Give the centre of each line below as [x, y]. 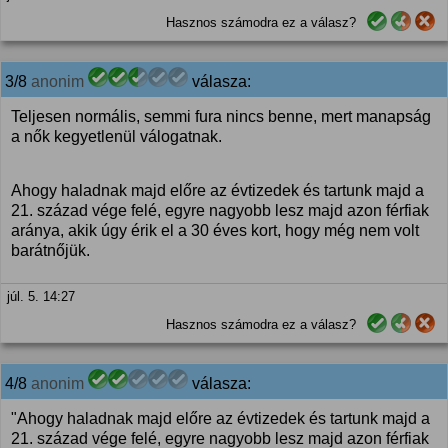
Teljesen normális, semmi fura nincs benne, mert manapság [221, 116]
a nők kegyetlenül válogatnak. [116, 136]
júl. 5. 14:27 [41, 296]
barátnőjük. [50, 250]
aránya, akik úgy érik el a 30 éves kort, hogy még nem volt [215, 230]
